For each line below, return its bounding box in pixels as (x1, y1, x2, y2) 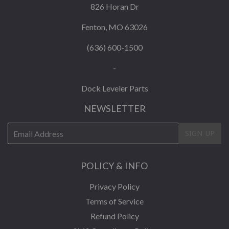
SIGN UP (185, 129, 215, 139)
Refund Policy (90, 211, 139, 221)
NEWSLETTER (83, 103, 146, 114)
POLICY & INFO (81, 160, 148, 172)
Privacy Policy (89, 181, 140, 192)
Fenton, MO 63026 (81, 22, 148, 32)
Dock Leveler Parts (81, 83, 148, 94)
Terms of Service (85, 196, 144, 207)
